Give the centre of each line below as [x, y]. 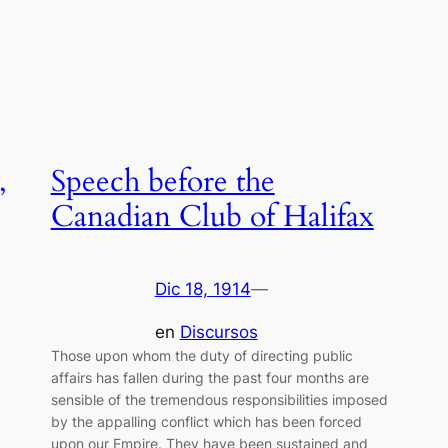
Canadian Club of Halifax [212, 216]
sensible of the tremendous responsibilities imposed [219, 399]
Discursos [218, 331]
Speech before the [162, 181]
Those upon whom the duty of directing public [201, 355]
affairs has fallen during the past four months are [209, 377]
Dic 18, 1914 [202, 289]
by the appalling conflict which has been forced [206, 421]
